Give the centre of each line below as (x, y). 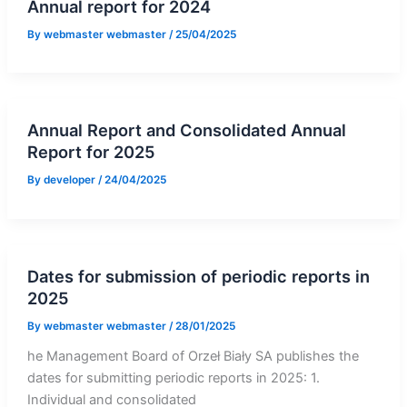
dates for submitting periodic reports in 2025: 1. (173, 377)
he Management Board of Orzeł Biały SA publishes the (193, 356)
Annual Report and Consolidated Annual (186, 130)
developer (70, 180)
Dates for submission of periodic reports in (198, 276)
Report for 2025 (91, 152)
